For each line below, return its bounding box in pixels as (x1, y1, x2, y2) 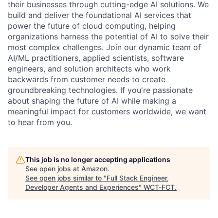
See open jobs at (25, 164, 81, 173)
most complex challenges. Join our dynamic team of (8, 42, 201, 53)
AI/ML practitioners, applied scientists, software (8, 53, 184, 63)
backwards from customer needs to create (8, 74, 165, 85)
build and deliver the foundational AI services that (8, 10, 191, 20)
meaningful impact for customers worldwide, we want (8, 107, 206, 117)
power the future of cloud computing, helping (8, 21, 176, 31)
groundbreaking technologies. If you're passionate (8, 85, 193, 95)
